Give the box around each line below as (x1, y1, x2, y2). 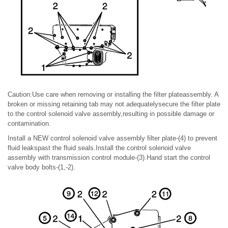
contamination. (8, 120, 51, 128)
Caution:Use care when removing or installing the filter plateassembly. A (8, 91, 218, 99)
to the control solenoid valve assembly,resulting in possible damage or (8, 110, 214, 118)
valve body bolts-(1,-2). (8, 163, 75, 172)
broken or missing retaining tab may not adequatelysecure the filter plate (8, 100, 220, 108)
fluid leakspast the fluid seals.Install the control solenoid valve (8, 144, 191, 152)
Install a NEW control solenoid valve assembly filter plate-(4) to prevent (8, 134, 217, 142)
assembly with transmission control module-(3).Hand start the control (8, 154, 210, 162)
